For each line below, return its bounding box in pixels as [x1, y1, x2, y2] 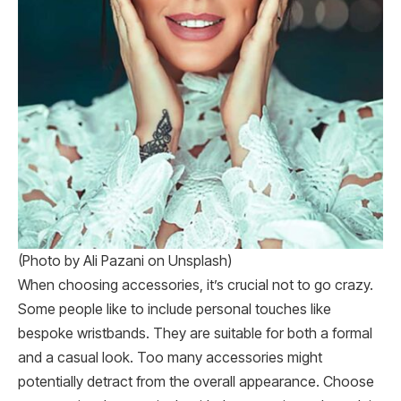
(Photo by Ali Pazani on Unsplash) [18, 252, 232, 270]
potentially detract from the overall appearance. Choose [18, 373, 374, 391]
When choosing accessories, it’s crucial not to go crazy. [18, 277, 373, 294]
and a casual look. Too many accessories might [18, 349, 322, 367]
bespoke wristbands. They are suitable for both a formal [18, 325, 372, 343]
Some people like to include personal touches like [18, 301, 331, 319]
